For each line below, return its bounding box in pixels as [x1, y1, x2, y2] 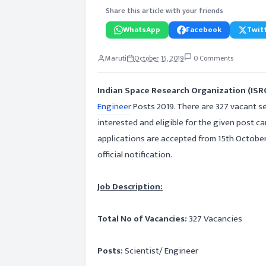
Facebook [186, 23, 221, 36]
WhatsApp [123, 23, 160, 36]
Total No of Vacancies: [97, 211, 187, 226]
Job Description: [97, 179, 163, 194]
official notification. [97, 147, 172, 162]
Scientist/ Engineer [125, 243, 198, 258]
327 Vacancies [187, 211, 242, 226]
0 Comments [192, 52, 233, 64]
